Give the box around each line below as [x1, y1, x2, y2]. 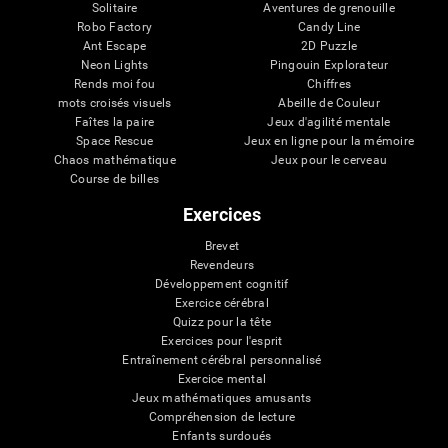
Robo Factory [77, 19, 153, 34]
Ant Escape [82, 38, 147, 53]
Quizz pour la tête [172, 314, 272, 329]
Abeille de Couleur [278, 95, 380, 110]
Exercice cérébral [174, 295, 269, 310]
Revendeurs [189, 257, 255, 272]
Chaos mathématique [53, 152, 176, 167]
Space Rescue [76, 133, 154, 148]
